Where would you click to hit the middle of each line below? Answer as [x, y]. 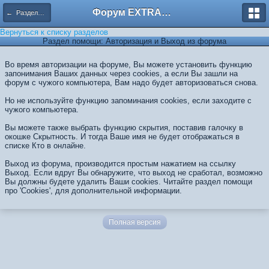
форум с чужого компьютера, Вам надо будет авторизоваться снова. [131, 83]
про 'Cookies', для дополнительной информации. [93, 191]
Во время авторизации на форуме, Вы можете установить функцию [128, 65]
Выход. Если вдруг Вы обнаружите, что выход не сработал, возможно [134, 173]
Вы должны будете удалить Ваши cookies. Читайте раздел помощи [128, 182]
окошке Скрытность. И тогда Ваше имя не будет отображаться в [122, 137]
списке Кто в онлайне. [45, 146]
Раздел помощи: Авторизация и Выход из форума [134, 41]
